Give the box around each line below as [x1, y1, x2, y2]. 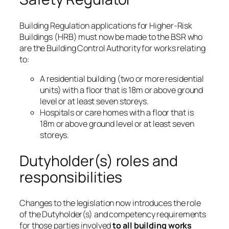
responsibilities [19, 167, 123, 187]
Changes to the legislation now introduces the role [19, 197, 201, 209]
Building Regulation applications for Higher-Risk [19, 19, 193, 31]
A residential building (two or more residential [40, 73, 204, 85]
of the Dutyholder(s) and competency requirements [19, 209, 207, 220]
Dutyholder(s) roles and [19, 150, 178, 171]
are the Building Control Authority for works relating [19, 42, 205, 54]
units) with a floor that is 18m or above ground [40, 84, 203, 96]
